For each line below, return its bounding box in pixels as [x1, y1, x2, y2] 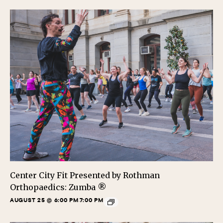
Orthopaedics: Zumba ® [10, 182, 107, 193]
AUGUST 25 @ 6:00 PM [10, 196, 79, 204]
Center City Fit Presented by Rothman [10, 170, 160, 181]
